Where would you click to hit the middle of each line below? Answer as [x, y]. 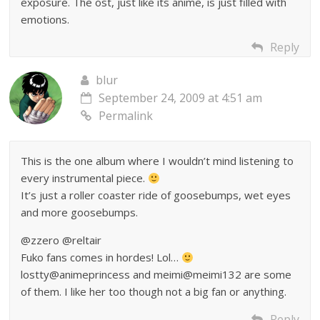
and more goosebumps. [80, 212]
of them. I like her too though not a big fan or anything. [154, 292]
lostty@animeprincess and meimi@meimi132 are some [156, 275]
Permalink [126, 116]
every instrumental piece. [85, 178]
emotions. [45, 20]
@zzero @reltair [61, 240]
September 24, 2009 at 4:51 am [181, 98]
